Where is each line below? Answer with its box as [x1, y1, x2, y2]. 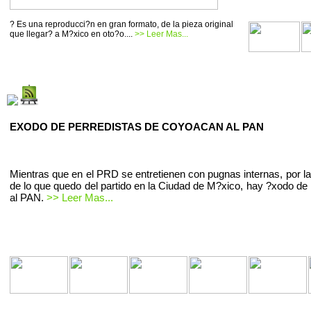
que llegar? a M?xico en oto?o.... [10, 29, 135, 39]
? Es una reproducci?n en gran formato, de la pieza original [10, 19, 233, 29]
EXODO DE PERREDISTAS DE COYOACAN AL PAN [10, 121, 264, 133]
